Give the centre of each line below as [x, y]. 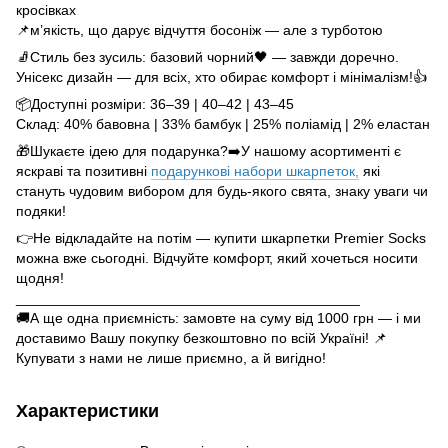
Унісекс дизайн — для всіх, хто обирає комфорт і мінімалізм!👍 [221, 76]
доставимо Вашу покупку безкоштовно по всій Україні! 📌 [201, 337]
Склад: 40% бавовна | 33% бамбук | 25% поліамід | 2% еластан [223, 123]
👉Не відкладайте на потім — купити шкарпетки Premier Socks [221, 237]
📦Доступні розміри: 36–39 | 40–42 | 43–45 [155, 103]
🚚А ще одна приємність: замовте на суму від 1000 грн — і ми [218, 317]
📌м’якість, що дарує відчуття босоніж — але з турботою [199, 29]
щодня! [40, 277]
